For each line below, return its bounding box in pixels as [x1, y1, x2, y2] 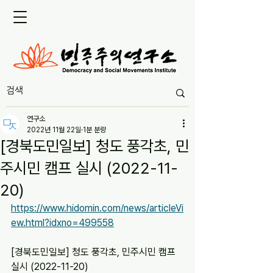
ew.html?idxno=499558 [11, 217, 114, 229]
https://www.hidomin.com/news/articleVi [11, 202, 183, 214]
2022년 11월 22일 [27, 126, 81, 134]
